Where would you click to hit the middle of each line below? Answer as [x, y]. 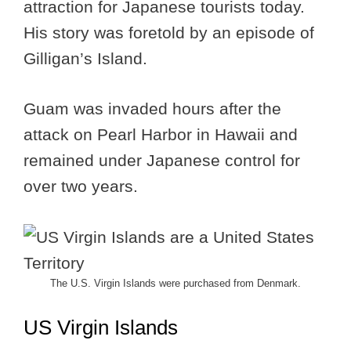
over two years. [81, 186]
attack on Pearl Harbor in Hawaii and [161, 135]
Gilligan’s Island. [85, 58]
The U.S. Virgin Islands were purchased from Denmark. [175, 283]
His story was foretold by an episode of [169, 32]
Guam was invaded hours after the [152, 109]
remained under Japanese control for [162, 161]
